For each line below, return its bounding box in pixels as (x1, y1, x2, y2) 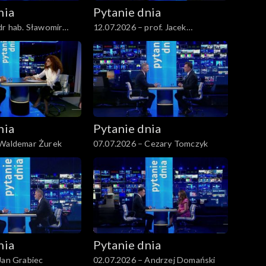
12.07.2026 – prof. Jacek (93, 22, 186, 33)
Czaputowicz (93, 34, 144, 45)
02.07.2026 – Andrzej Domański (93, 254, 216, 265)
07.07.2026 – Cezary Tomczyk (93, 138, 208, 149)
